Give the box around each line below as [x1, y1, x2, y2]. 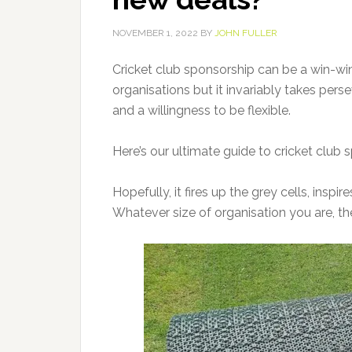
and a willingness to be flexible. [112, 103, 291, 118]
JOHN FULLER [214, 27, 277, 38]
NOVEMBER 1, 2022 [112, 27, 198, 38]
